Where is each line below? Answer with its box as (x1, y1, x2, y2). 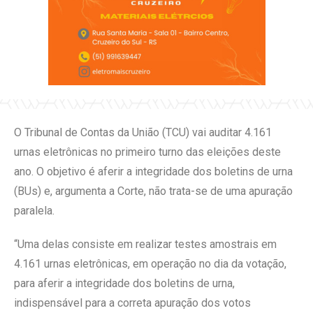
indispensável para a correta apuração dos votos (14, 296, 251, 310)
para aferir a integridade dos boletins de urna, (14, 276, 235, 290)
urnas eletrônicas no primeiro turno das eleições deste (14, 145, 281, 159)
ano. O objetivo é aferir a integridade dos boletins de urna (14, 164, 293, 178)
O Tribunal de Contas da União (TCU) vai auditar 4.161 (14, 125, 272, 139)
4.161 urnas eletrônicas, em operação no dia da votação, (14, 256, 286, 270)
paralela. (14, 203, 54, 217)
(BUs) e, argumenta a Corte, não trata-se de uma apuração (14, 184, 293, 198)
